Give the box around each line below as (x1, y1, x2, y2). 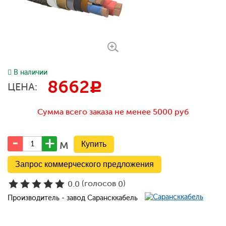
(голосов (80, 179, 118, 189)
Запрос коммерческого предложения (15, 160, 154, 168)
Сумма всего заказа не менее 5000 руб (37, 107, 189, 117)
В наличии (14, 68, 47, 77)
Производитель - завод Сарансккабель (8, 194, 140, 202)
